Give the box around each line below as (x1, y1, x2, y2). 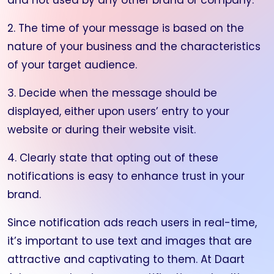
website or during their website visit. (7, 122, 196, 137)
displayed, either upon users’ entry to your (7, 104, 229, 119)
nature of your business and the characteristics (7, 39, 261, 54)
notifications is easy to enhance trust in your (7, 169, 245, 183)
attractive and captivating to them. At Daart (7, 252, 245, 267)
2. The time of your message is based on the (7, 21, 244, 35)
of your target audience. (7, 57, 137, 72)
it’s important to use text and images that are (7, 234, 252, 248)
